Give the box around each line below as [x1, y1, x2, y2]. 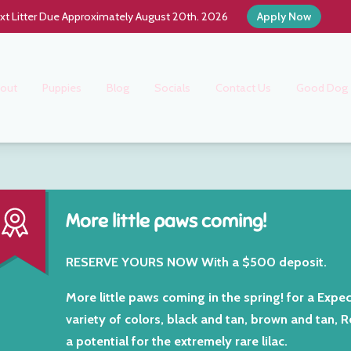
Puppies [42, 81, 82, 95]
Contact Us [215, 81, 272, 95]
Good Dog [296, 81, 349, 95]
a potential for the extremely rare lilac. [65, 332, 288, 349]
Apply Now [256, 9, 311, 24]
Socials [154, 81, 191, 95]
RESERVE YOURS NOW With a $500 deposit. [65, 254, 327, 270]
